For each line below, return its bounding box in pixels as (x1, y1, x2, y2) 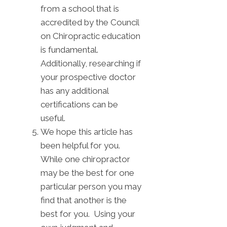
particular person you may (41, 181, 141, 192)
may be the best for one (41, 168, 134, 178)
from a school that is (41, 4, 119, 14)
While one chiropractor (41, 154, 130, 165)
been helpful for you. (41, 140, 122, 151)
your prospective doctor (41, 72, 136, 83)
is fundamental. (41, 45, 100, 55)
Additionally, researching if (41, 58, 141, 69)
